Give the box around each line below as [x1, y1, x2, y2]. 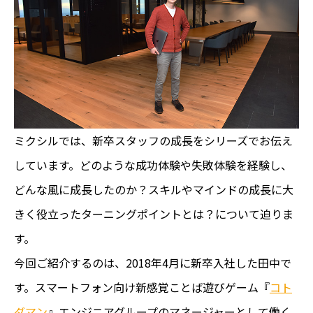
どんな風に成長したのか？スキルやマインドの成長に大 [14, 180, 293, 198]
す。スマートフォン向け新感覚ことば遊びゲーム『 [14, 278, 270, 296]
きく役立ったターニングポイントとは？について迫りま [14, 205, 293, 222]
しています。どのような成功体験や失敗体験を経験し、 [14, 156, 292, 173]
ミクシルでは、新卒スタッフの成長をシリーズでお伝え [14, 131, 293, 149]
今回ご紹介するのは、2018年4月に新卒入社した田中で [14, 254, 291, 271]
